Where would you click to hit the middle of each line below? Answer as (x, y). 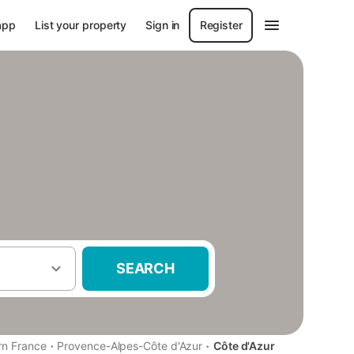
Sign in (163, 25)
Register (221, 25)
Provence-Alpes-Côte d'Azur (130, 346)
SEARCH (145, 268)
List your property (81, 25)
